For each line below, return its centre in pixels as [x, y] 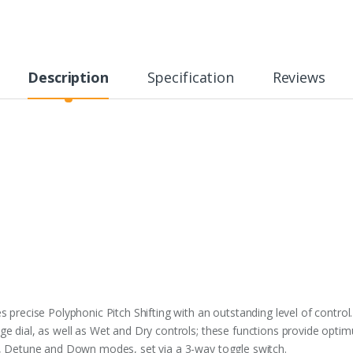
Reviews [299, 78]
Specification [190, 78]
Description [68, 78]
